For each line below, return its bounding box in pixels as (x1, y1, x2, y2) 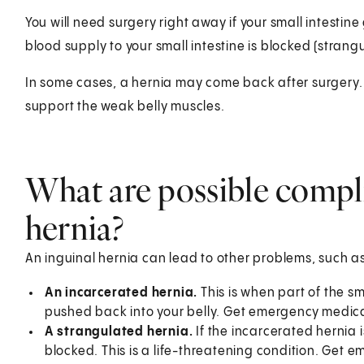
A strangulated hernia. (44, 324, 197, 339)
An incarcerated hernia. (44, 285, 201, 300)
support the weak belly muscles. (24, 99, 225, 114)
